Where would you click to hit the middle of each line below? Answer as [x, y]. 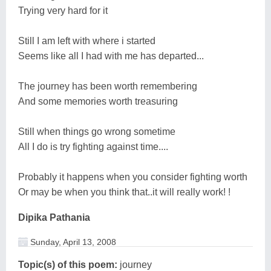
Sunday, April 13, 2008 [72, 242]
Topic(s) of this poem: [68, 264]
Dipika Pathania [54, 217]
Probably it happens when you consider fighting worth [133, 177]
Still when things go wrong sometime [97, 131]
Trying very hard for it [63, 10]
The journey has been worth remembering [108, 86]
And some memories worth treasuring [98, 101]
